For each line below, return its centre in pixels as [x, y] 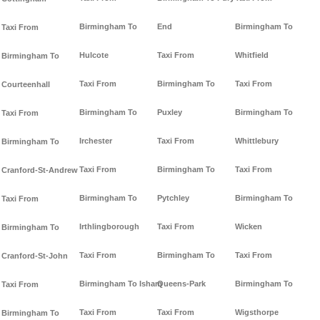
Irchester [96, 141]
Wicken [249, 227]
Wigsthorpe [257, 312]
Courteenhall [26, 85]
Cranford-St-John [35, 256]
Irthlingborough [109, 227]
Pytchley [173, 198]
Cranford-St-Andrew [40, 170]
